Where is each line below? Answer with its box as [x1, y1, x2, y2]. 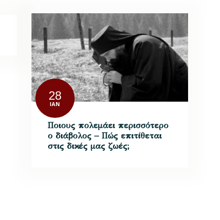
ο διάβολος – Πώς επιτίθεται [48, 130, 162, 141]
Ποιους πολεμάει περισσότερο [48, 120, 169, 131]
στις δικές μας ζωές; [48, 140, 130, 151]
